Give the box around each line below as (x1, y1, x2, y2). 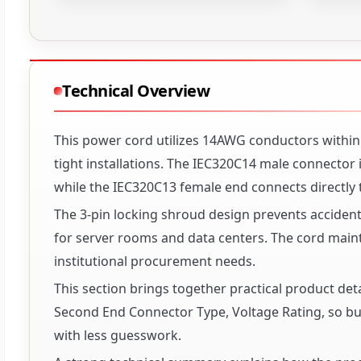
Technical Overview (62, 80, 210, 102)
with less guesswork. (54, 326, 181, 345)
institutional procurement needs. (54, 252, 255, 271)
